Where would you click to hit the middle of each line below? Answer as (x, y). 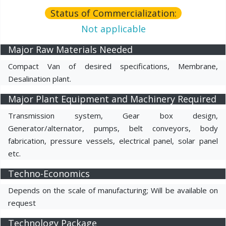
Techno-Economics (49, 173)
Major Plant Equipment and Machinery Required (112, 99)
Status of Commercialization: (113, 13)
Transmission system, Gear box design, (113, 115)
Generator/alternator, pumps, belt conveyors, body (113, 128)
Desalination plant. (40, 78)
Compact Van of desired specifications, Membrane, (113, 66)
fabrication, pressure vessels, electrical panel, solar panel (113, 140)
